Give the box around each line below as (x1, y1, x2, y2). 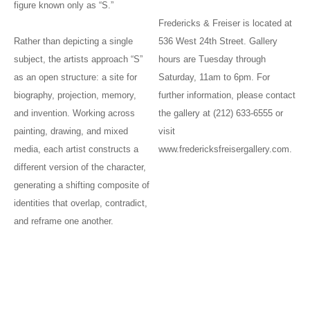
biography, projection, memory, (14, 90, 136, 101)
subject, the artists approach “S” (14, 54, 143, 65)
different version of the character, (14, 162, 146, 173)
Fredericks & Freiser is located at (158, 18, 293, 29)
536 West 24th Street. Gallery (158, 36, 278, 47)
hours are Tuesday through (158, 54, 266, 65)
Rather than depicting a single (14, 36, 133, 47)
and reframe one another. (14, 216, 113, 227)
